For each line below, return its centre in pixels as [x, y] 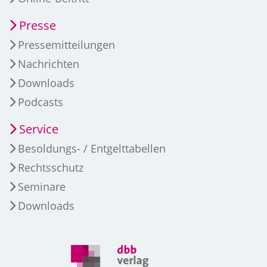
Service [39, 129]
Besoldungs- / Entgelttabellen [92, 148]
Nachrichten [49, 63]
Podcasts [41, 102]
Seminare [42, 186]
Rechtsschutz [51, 167]
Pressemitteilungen [66, 44]
